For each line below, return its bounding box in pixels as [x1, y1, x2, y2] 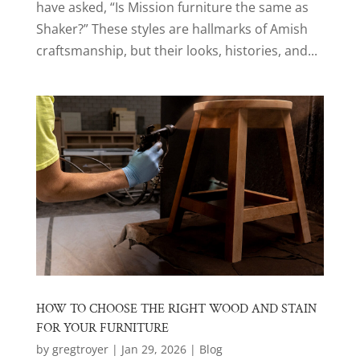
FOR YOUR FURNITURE [35, 319, 169, 337]
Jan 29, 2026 [121, 341, 186, 357]
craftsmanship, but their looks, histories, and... [35, 41, 317, 59]
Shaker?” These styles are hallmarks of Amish [35, 19, 308, 38]
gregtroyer [51, 341, 108, 357]
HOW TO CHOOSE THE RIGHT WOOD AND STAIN [35, 300, 317, 317]
